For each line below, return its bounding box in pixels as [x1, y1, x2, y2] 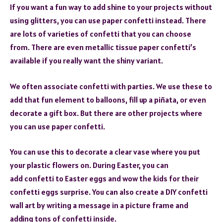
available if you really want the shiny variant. [10, 55, 163, 66]
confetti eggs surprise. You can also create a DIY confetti [10, 187, 208, 197]
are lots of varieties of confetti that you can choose [10, 29, 191, 39]
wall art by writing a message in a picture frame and [10, 200, 188, 211]
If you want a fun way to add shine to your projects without [10, 2, 212, 12]
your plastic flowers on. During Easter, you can [10, 160, 168, 170]
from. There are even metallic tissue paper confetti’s [10, 42, 196, 53]
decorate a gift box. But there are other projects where [10, 108, 202, 118]
